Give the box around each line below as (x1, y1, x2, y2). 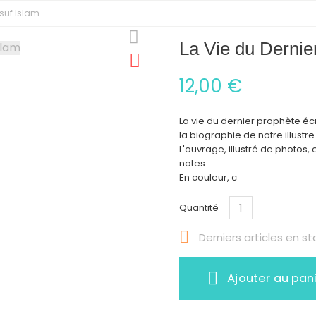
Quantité (179, 200, 219, 214)
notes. (179, 156, 207, 170)
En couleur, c (179, 170, 237, 184)
